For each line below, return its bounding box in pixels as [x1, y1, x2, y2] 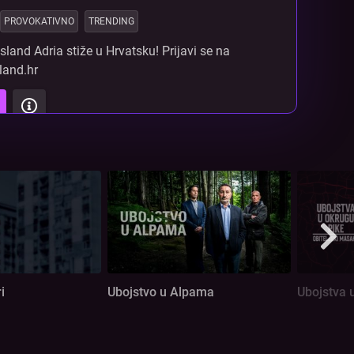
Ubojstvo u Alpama [107, 284, 214, 300]
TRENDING [88, 16, 134, 28]
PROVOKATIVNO [3, 16, 74, 28]
